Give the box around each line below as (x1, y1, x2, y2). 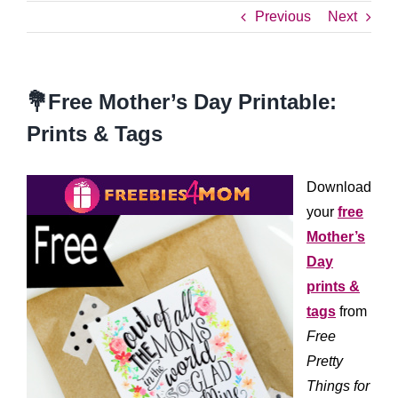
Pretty (306, 354, 343, 369)
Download (306, 179, 371, 195)
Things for (306, 378, 370, 394)
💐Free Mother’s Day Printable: (27, 90, 337, 114)
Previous (255, 9, 311, 24)
